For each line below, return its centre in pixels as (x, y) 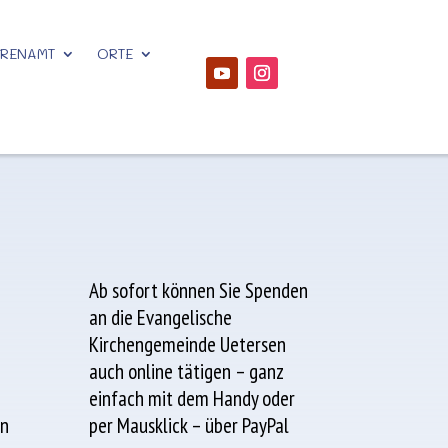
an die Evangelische (161, 318)
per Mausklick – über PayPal (189, 426)
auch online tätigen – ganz (186, 372)
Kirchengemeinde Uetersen (188, 345)
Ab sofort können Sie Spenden (199, 291)
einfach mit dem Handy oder (192, 399)
